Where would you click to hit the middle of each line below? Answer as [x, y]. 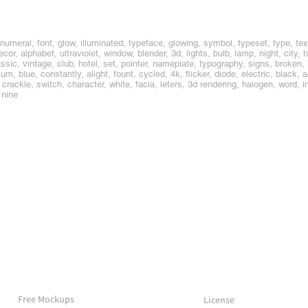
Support [234, 270]
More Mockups [74, 269]
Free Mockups [46, 299]
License [219, 300]
